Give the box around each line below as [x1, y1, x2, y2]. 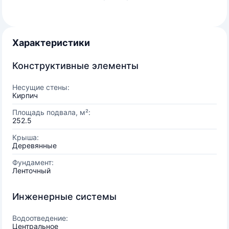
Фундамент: [12, 158, 54, 167]
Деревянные [12, 141, 57, 150]
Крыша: [12, 133, 39, 142]
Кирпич [12, 91, 38, 100]
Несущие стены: [12, 83, 70, 91]
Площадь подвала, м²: [12, 108, 90, 117]
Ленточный [12, 166, 51, 175]
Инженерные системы [12, 191, 117, 202]
